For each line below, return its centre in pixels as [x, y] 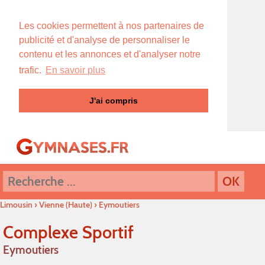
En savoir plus [76, 70]
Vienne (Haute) [66, 204]
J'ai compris [114, 101]
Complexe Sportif [68, 232]
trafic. [31, 70]
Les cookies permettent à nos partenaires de [112, 26]
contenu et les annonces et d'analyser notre [110, 54]
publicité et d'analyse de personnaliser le [104, 40]
